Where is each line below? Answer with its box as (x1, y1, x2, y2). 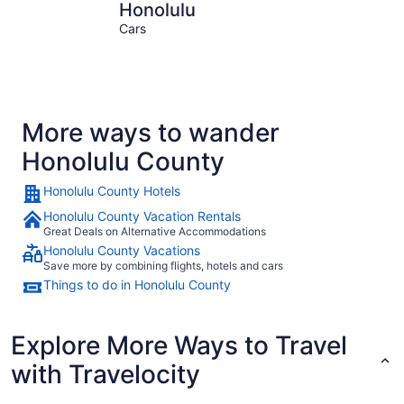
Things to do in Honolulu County (43, 276, 231, 292)
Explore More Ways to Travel (11, 329, 347, 361)
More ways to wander (22, 116, 280, 148)
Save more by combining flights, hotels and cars (43, 258, 283, 272)
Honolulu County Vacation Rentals (43, 207, 241, 224)
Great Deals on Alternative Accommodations (43, 224, 266, 238)
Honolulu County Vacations (43, 242, 200, 258)
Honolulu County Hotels (43, 182, 180, 198)
